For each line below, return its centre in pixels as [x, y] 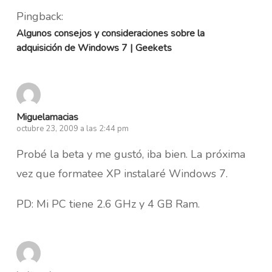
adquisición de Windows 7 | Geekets [94, 48]
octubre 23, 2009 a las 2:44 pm [72, 128]
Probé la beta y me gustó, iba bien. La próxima [131, 154]
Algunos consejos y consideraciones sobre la [110, 33]
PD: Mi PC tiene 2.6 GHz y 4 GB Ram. [108, 204]
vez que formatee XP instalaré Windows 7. [122, 173]
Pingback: [39, 16]
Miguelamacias [47, 117]
